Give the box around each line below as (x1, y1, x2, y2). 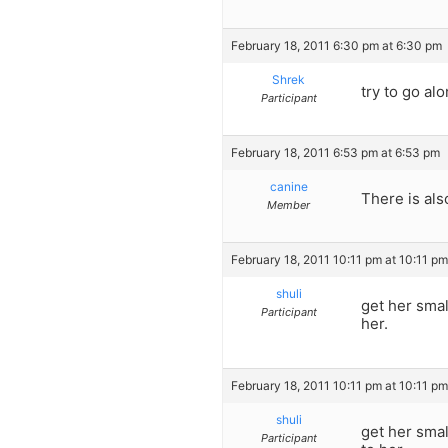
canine (269, 179, 308, 195)
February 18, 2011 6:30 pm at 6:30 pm (231, 37, 442, 53)
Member (267, 198, 310, 213)
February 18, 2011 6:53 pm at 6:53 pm (231, 145, 440, 161)
